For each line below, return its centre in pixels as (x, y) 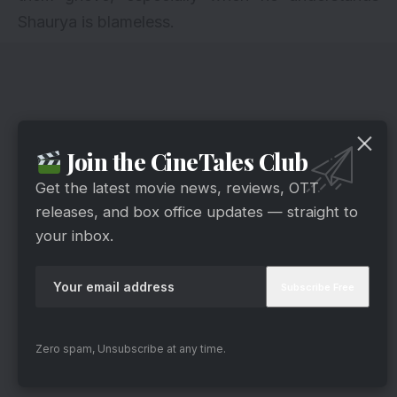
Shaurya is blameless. (96, 21)
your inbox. (74, 236)
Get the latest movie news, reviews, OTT (177, 188)
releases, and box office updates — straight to (197, 212)
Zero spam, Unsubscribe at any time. (131, 349)
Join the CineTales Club (185, 162)
